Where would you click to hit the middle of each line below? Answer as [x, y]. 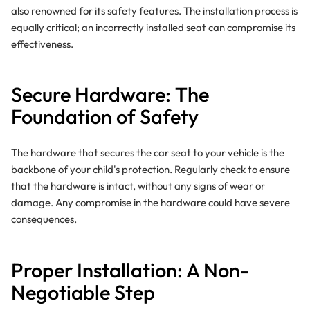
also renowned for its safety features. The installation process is [154, 10]
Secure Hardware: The [110, 95]
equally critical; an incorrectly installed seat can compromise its [153, 27]
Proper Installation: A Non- [130, 270]
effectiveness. [42, 44]
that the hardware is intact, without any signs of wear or [138, 186]
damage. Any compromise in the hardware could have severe [150, 203]
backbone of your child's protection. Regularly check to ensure [150, 170]
